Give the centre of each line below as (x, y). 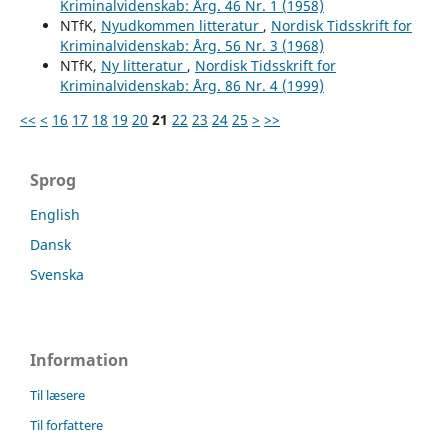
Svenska (57, 274)
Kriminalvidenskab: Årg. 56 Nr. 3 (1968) (191, 45)
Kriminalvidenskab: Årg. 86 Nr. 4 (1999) (191, 85)
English (55, 214)
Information (79, 359)
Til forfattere (66, 424)
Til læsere (57, 394)
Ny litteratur (143, 65)
